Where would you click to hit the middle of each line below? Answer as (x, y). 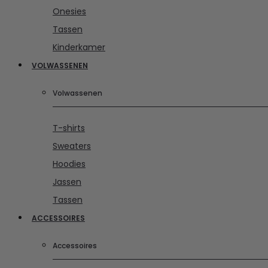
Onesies (69, 11)
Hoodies (69, 164)
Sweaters (72, 146)
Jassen (67, 182)
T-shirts (69, 128)
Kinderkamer (79, 47)
